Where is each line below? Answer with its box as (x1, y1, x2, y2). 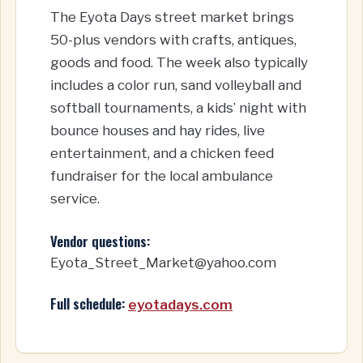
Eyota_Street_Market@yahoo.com (50, 254, 276, 271)
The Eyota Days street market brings (50, 9, 294, 26)
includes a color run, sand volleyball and (50, 77, 301, 94)
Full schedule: (50, 293, 125, 314)
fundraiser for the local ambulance (50, 168, 273, 185)
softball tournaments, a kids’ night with (50, 100, 306, 117)
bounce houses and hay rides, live (50, 122, 265, 139)
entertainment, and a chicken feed (50, 145, 274, 162)
